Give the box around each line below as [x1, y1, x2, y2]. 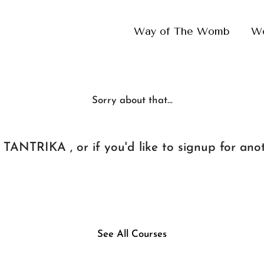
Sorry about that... [91, 95, 173, 105]
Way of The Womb [133, 25, 230, 38]
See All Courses [97, 229, 167, 239]
